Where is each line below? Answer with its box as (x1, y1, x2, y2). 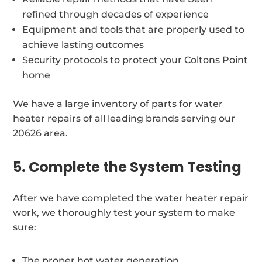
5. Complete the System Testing (13, 157, 242, 177)
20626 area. (13, 127, 68, 139)
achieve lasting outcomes (22, 39, 144, 50)
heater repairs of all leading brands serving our (13, 112, 236, 124)
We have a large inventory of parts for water (13, 98, 223, 109)
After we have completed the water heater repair (13, 192, 249, 204)
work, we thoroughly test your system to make (13, 206, 236, 218)
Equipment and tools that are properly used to (22, 23, 245, 35)
